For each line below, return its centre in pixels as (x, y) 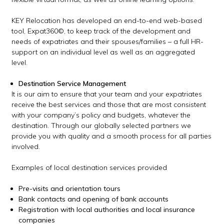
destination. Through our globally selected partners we (101, 126)
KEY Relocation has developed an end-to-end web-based (107, 21)
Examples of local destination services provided (89, 168)
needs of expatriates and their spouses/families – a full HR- (108, 42)
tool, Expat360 (35, 31)
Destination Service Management (72, 84)
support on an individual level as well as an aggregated (103, 52)
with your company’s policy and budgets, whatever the (101, 115)
